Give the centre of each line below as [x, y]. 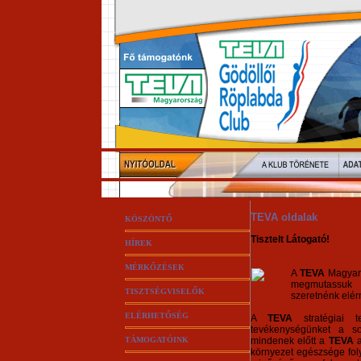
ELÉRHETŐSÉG [156, 315]
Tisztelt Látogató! [290, 239]
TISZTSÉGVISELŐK [164, 291]
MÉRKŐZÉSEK [154, 267]
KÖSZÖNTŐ [148, 219]
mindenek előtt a [289, 341]
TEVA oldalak [284, 217]
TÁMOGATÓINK [156, 340]
